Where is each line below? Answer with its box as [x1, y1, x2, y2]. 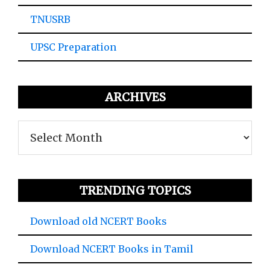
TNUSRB [30, 13, 71, 25]
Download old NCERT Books [30, 215, 167, 227]
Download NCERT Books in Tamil [30, 243, 193, 255]
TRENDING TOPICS [79, 183, 191, 198]
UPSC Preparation [30, 41, 116, 53]
